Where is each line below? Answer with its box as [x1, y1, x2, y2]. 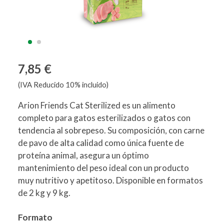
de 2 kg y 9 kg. [18, 187, 70, 198]
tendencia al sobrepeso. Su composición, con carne [18, 125, 204, 136]
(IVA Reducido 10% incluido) [18, 80, 108, 89]
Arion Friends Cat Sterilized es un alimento [18, 100, 175, 111]
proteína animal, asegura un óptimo [18, 150, 149, 161]
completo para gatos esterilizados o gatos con [18, 112, 190, 123]
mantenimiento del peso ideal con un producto [18, 162, 189, 173]
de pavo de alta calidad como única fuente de [18, 137, 184, 148]
